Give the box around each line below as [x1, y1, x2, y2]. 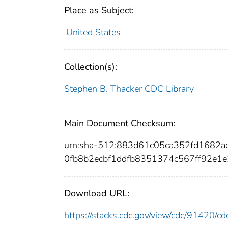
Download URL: [64, 187, 129, 200]
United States [66, 26, 121, 39]
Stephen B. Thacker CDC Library [64, 82, 194, 95]
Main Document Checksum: [64, 117, 175, 130]
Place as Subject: [64, 4, 134, 17]
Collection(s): [64, 61, 117, 73]
